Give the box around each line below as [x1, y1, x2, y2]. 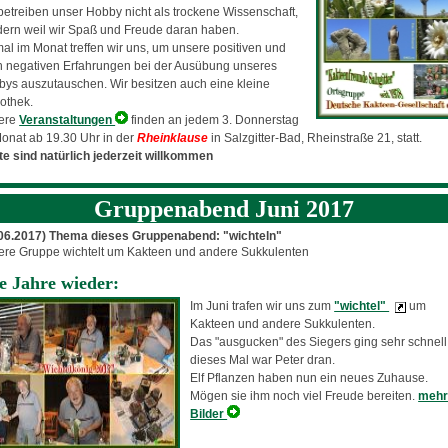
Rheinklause [137, 131, 209, 146]
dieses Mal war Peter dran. [190, 352, 336, 367]
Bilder [190, 406, 228, 421]
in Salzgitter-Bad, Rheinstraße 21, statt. [208, 131, 423, 146]
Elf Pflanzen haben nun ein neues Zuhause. [190, 370, 429, 385]
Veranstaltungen [19, 113, 116, 128]
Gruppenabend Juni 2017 [94, 196, 354, 223]
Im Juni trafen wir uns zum [190, 298, 335, 313]
